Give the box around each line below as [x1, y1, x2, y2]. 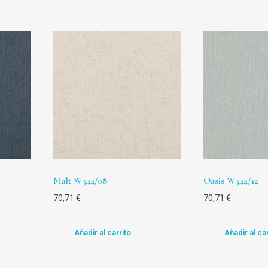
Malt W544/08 [53, 175, 108, 187]
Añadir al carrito [74, 227, 131, 239]
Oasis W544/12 [203, 175, 258, 187]
